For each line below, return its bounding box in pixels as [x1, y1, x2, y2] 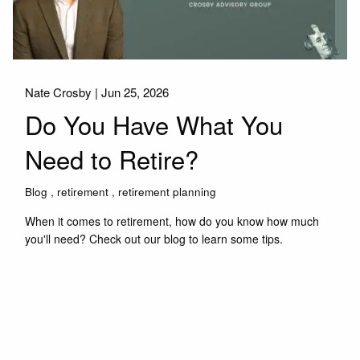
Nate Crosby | [25, 83, 102, 100]
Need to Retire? [25, 141, 199, 178]
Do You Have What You [25, 106, 284, 143]
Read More [36, 276, 88, 292]
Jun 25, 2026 [101, 83, 170, 100]
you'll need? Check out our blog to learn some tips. [25, 230, 284, 247]
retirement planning [118, 183, 217, 199]
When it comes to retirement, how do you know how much [25, 212, 320, 229]
